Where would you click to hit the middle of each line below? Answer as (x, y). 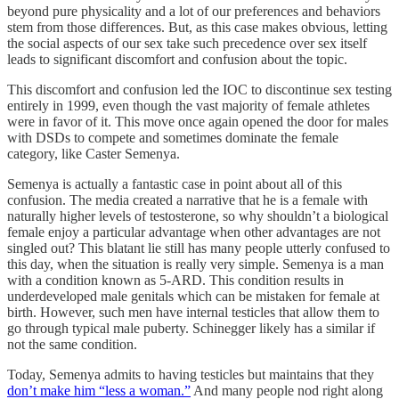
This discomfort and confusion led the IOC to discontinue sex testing (199, 89)
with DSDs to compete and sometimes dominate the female (173, 137)
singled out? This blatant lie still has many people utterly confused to (199, 248)
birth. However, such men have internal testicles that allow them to (193, 312)
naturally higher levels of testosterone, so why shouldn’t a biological (198, 216)
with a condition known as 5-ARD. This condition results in (175, 280)
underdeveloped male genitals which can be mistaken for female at (193, 296)
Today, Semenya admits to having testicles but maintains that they (191, 374)
